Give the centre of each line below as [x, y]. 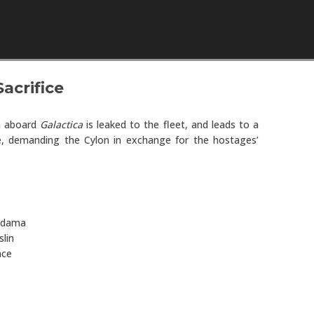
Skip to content [192, 66]
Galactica [61, 124]
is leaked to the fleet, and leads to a [170, 124]
